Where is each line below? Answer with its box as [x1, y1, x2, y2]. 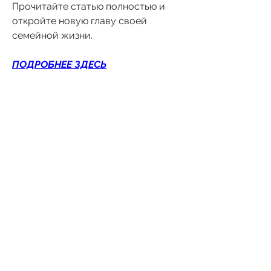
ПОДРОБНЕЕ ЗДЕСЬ [12, 58, 106, 70]
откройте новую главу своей [12, 15, 147, 27]
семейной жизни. [12, 29, 93, 41]
